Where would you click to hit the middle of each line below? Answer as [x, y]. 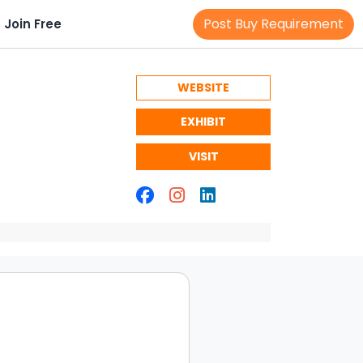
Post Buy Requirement [273, 24]
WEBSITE [203, 87]
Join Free [32, 24]
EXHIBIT [203, 121]
